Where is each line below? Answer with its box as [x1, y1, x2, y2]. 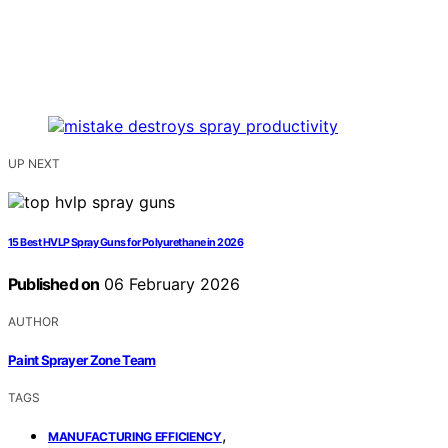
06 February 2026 [99, 274, 241, 295]
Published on [8, 274, 100, 295]
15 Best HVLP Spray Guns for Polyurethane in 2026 [8, 236, 244, 250]
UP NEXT [8, 156, 60, 172]
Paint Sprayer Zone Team [8, 351, 156, 368]
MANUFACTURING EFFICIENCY [48, 428, 222, 444]
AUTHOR [8, 314, 59, 330]
